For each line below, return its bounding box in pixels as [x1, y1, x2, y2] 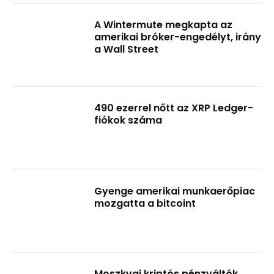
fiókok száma [94, 113, 163, 127]
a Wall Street [94, 42, 159, 57]
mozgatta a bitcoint [94, 196, 196, 210]
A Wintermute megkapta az [94, 18, 233, 32]
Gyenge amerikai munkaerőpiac [94, 183, 256, 198]
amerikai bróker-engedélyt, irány [94, 30, 262, 45]
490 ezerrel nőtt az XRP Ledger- [94, 100, 254, 115]
